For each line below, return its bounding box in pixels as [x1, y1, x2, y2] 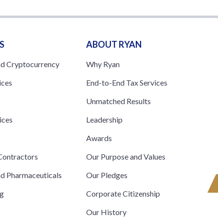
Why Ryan [86, 59, 120, 69]
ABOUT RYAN [86, 38, 142, 50]
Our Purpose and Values [86, 151, 165, 161]
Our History [86, 207, 127, 217]
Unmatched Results [86, 96, 151, 106]
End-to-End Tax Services [86, 77, 167, 87]
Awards [86, 133, 112, 143]
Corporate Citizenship [86, 188, 160, 198]
